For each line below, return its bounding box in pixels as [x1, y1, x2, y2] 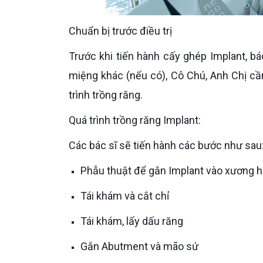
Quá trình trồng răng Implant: [76, 114, 201, 126]
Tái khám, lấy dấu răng [86, 215, 183, 227]
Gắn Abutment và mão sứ [87, 240, 198, 252]
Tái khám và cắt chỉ [86, 190, 169, 202]
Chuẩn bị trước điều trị [76, 25, 172, 37]
